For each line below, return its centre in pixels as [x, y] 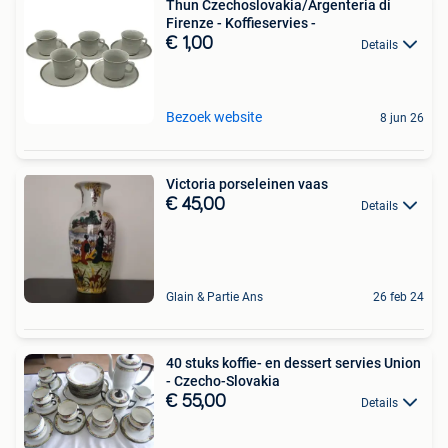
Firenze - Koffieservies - [241, 23]
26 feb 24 [398, 297]
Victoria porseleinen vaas [247, 184]
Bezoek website [214, 117]
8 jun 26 [402, 118]
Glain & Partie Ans [214, 297]
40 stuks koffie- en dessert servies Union [293, 363]
